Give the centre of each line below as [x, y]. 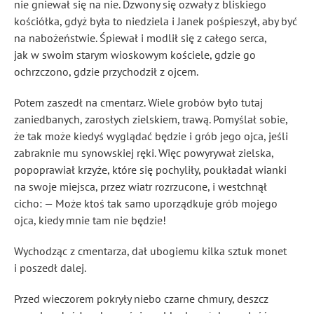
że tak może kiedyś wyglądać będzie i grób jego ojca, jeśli [151, 136]
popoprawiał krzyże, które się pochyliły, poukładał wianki [150, 170]
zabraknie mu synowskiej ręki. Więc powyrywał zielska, [144, 153]
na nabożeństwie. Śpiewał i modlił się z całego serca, [140, 38]
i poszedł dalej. [50, 268]
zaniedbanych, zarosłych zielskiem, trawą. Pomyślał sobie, [151, 119]
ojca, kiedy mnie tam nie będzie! [90, 220]
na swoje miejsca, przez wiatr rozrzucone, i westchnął [141, 186]
